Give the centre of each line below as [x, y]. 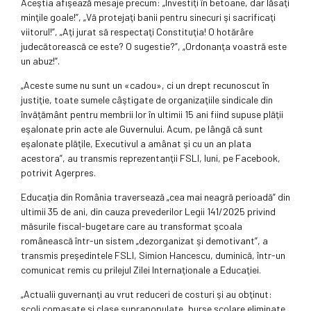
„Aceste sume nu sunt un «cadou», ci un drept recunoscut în [145, 85]
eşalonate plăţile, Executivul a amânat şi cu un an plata [136, 144]
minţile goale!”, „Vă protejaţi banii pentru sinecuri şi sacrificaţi [148, 17]
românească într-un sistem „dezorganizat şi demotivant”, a [144, 241]
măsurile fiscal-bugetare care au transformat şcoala [132, 226]
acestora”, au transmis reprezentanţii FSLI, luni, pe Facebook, [151, 158]
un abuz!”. [40, 61]
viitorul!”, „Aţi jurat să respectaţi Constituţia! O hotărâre [137, 32]
